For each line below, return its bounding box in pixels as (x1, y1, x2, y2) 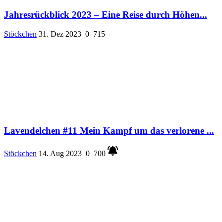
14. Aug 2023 (39, 149, 82, 158)
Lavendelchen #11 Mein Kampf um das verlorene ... (4, 125, 214, 136)
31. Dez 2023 (39, 30, 81, 39)
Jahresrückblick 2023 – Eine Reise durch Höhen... (4, 9, 207, 20)
